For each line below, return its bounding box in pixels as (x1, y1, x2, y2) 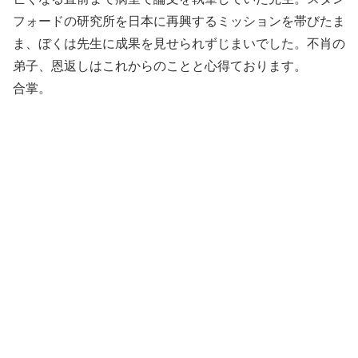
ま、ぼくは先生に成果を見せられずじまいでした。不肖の (13, 36, 345, 50)
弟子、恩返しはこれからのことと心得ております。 (13, 58, 307, 73)
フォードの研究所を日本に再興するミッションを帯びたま (13, 14, 345, 28)
